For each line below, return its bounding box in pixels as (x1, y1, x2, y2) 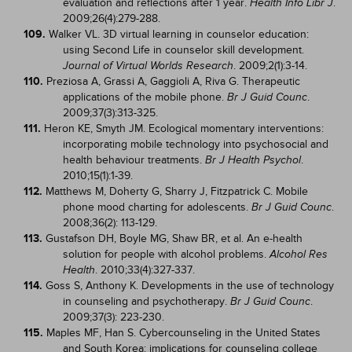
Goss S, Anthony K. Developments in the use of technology (46, 279, 334, 292)
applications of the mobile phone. (63, 90, 227, 104)
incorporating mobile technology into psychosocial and (63, 137, 328, 151)
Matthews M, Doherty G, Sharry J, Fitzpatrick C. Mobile (46, 185, 308, 198)
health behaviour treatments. (63, 153, 205, 167)
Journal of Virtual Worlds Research (63, 60, 233, 71)
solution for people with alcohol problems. (63, 247, 269, 261)
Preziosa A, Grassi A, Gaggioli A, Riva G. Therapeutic (46, 75, 300, 88)
